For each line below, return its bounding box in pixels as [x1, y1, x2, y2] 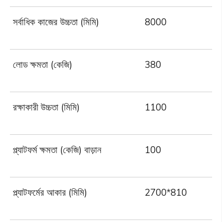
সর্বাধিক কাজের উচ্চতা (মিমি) [13, 16, 100, 28]
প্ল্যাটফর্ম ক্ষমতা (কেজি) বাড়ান [13, 144, 102, 156]
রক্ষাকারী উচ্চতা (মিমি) [13, 101, 80, 113]
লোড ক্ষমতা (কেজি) [13, 58, 73, 71]
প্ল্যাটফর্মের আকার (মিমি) [13, 186, 88, 199]
